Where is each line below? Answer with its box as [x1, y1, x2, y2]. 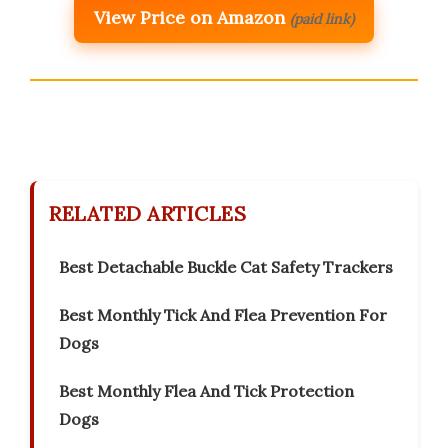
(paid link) [290, 10, 354, 29]
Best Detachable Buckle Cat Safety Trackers [59, 257, 393, 278]
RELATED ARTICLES [49, 201, 246, 227]
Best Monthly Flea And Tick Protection [59, 381, 354, 402]
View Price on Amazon [94, 6, 285, 30]
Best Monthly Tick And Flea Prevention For [59, 305, 387, 326]
